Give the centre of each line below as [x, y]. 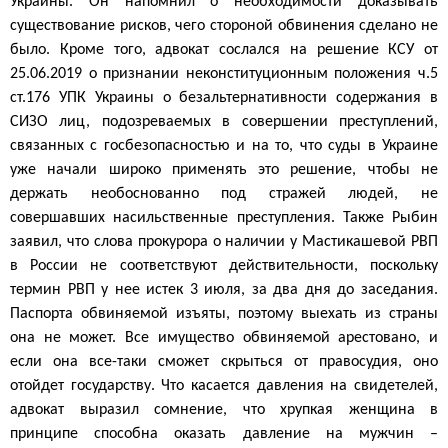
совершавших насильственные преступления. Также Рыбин [224, 217]
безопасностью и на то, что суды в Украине [281, 145]
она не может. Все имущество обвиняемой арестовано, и [224, 337]
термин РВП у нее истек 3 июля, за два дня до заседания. [224, 289]
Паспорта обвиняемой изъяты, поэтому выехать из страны [224, 313]
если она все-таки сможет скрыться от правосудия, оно [224, 361]
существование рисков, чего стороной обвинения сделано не [224, 25]
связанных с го [64, 145]
